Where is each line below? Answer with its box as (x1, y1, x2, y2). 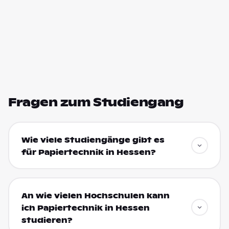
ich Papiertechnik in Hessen (21, 203, 150, 213)
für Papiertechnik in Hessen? (21, 147, 156, 157)
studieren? (21, 215, 73, 225)
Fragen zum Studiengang (8, 95, 184, 109)
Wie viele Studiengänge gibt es (21, 135, 165, 145)
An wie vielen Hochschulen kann (21, 191, 170, 200)
